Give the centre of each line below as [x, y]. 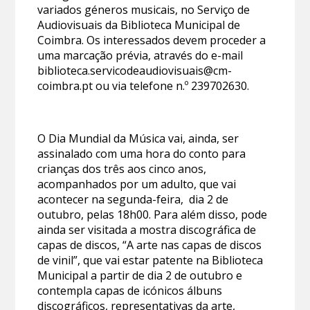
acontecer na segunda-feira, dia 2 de [133, 200]
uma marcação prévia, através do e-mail [140, 56]
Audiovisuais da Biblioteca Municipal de [139, 25]
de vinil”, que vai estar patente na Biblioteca [151, 261]
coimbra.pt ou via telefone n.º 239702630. [144, 86]
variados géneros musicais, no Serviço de [144, 10]
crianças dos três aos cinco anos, [122, 169]
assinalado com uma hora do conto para [142, 154]
